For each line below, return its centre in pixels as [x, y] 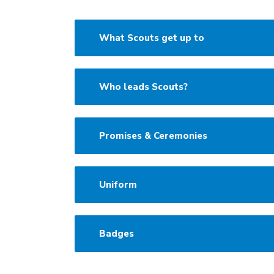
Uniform [118, 185]
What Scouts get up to [152, 38]
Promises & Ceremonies [153, 136]
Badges [117, 234]
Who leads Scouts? [143, 87]
